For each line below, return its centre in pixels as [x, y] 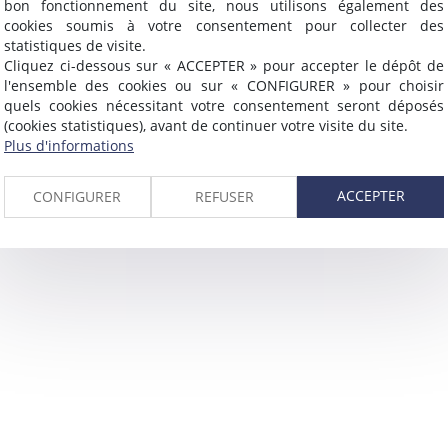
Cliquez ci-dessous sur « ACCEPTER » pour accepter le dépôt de [224, 65]
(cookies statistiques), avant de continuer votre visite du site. [206, 125]
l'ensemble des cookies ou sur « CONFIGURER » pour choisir [224, 85]
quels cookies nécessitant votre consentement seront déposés [224, 105]
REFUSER [224, 196]
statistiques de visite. [75, 45]
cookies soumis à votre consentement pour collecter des [224, 25]
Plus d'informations [69, 145]
